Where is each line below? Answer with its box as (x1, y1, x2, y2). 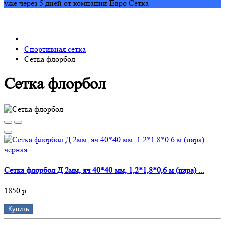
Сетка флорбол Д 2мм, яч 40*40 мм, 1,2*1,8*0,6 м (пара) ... (4, 165, 204, 175)
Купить (8, 205, 29, 213)
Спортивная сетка (24, 44, 86, 54)
